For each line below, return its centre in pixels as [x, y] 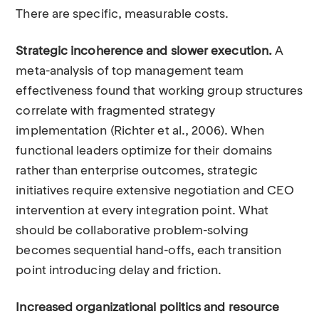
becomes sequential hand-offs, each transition [149, 251]
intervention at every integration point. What [142, 211]
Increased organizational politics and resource [148, 308]
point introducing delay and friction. [119, 271]
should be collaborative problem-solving [132, 231]
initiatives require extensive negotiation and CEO [155, 191]
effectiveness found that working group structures [159, 91]
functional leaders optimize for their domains [144, 151]
